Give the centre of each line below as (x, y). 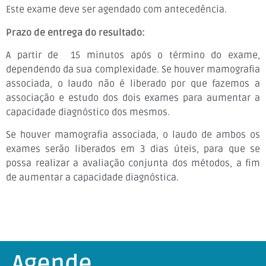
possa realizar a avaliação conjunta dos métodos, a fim (133, 164)
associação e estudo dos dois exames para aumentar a (133, 98)
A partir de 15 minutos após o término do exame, (133, 55)
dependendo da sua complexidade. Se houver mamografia (133, 69)
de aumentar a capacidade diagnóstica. (92, 178)
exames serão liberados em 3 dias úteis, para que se (133, 149)
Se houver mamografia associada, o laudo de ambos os (133, 135)
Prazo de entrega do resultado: (75, 32)
